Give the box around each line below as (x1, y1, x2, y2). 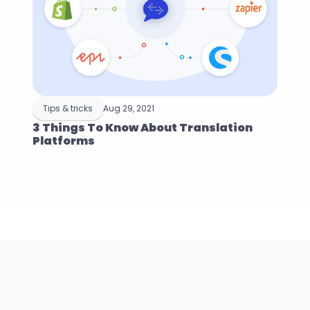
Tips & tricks (43, 102, 93, 114)
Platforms (33, 133, 95, 149)
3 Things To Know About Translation (33, 120, 253, 136)
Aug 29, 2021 (103, 102, 155, 114)
